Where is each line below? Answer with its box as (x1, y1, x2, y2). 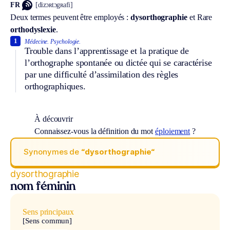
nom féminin (10, 181, 75, 193)
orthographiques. (25, 81, 86, 91)
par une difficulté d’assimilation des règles (25, 69, 179, 80)
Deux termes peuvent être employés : (10, 12, 131, 22)
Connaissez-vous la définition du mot (34, 126, 155, 136)
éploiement (155, 126, 190, 136)
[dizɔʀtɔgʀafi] (35, 1, 73, 9)
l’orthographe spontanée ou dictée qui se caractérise (25, 57, 212, 68)
